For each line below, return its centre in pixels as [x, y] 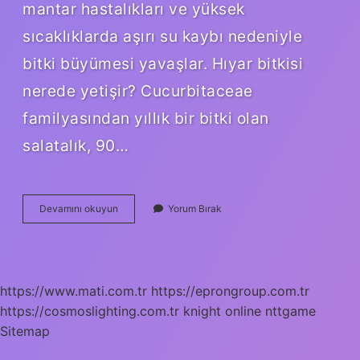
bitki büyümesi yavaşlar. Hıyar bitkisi [163, 63]
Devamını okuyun [79, 208]
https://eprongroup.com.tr [230, 290]
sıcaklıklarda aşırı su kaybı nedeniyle [162, 36]
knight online [222, 311]
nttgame [290, 311]
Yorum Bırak [195, 208]
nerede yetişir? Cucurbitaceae [138, 90]
